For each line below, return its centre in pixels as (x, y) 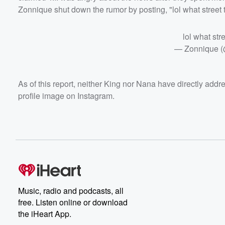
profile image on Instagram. (66, 96)
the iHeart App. (45, 214)
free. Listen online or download (73, 202)
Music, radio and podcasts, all (71, 191)
